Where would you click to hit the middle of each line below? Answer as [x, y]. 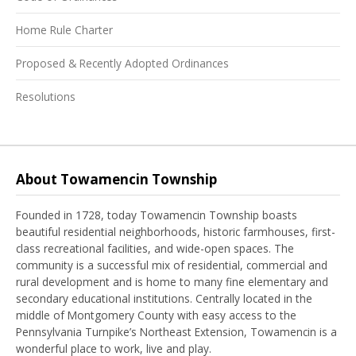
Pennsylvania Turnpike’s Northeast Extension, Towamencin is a [176, 331]
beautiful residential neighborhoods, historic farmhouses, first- [176, 231]
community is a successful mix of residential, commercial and [172, 265]
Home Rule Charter [64, 29]
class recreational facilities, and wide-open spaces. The [155, 248]
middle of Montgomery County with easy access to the [156, 315]
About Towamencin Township [116, 179]
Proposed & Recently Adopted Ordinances [122, 63]
